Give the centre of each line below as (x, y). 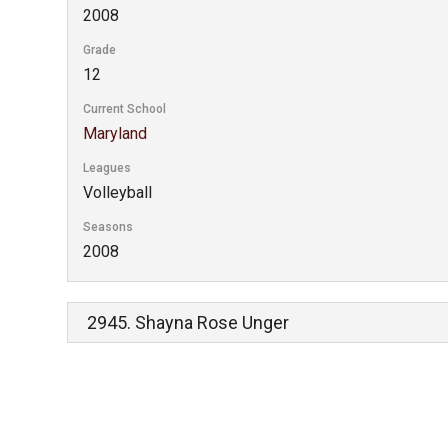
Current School (125, 109)
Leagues (107, 168)
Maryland (115, 133)
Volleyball (118, 192)
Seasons (108, 227)
